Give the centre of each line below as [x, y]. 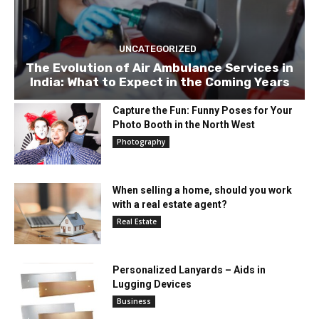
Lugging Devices [152, 284]
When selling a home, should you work [203, 190]
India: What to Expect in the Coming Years [159, 82]
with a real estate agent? [170, 205]
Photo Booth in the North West [184, 125]
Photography [141, 142]
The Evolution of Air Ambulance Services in [159, 68]
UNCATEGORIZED [158, 49]
